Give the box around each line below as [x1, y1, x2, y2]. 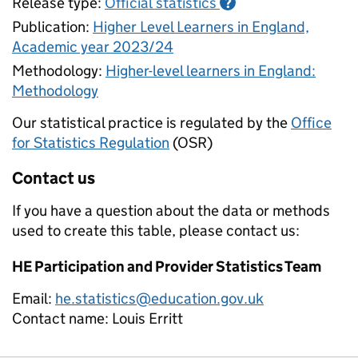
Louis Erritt [112, 308, 183, 328]
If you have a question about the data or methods [12, 201, 330, 220]
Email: [12, 288, 52, 308]
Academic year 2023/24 [12, 37, 173, 56]
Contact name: [12, 308, 112, 328]
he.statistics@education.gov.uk [55, 288, 264, 308]
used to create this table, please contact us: [12, 221, 300, 240]
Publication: [12, 17, 93, 36]
